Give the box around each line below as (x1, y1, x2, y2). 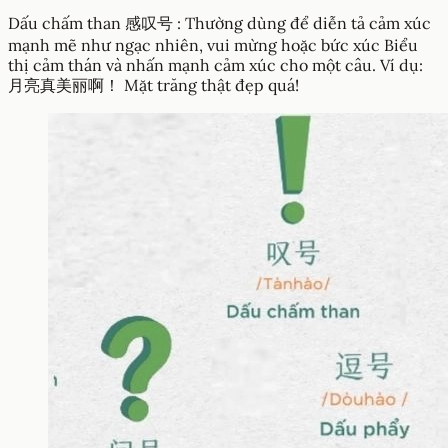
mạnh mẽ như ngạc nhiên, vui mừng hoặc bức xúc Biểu (8, 34, 418, 55)
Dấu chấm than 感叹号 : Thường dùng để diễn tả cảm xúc (8, 12, 431, 33)
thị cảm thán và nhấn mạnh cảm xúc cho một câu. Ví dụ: (8, 54, 423, 75)
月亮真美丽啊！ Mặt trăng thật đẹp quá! (8, 74, 299, 95)
